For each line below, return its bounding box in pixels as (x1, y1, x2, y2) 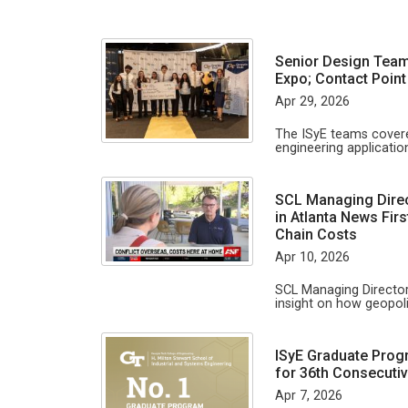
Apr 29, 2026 (275, 94, 350, 110)
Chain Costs (275, 226, 357, 244)
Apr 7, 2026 (275, 387, 342, 403)
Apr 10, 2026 (275, 250, 350, 266)
